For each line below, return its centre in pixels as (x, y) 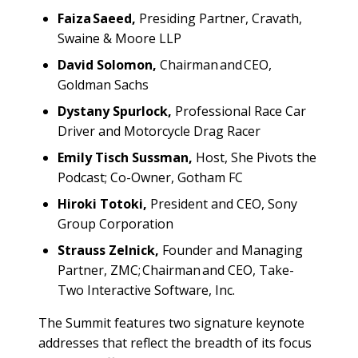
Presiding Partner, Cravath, (219, 18)
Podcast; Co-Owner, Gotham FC (153, 177)
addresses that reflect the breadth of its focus (175, 342)
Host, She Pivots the (255, 157)
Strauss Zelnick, (108, 250)
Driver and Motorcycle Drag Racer (161, 131)
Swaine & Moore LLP (121, 38)
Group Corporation (117, 223)
